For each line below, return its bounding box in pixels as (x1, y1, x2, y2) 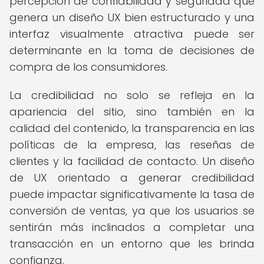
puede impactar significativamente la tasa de (9, 187, 255, 202)
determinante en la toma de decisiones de (9, 43, 255, 58)
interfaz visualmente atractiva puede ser (9, 27, 255, 41)
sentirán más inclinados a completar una (9, 220, 255, 235)
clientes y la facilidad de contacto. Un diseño (9, 154, 255, 169)
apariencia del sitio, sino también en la (9, 104, 255, 119)
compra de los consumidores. (9, 60, 167, 74)
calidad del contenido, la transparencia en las (9, 121, 255, 136)
